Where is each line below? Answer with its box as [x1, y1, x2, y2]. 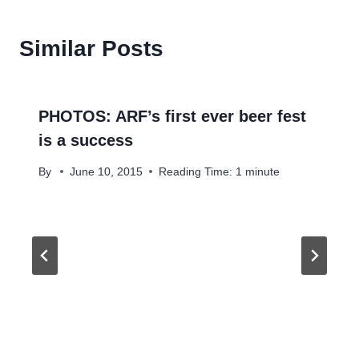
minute [245, 165, 280, 178]
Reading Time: [159, 165, 233, 178]
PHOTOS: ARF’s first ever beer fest [38, 107, 306, 126]
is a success [38, 131, 133, 150]
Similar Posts [19, 36, 163, 62]
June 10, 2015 [70, 165, 143, 178]
